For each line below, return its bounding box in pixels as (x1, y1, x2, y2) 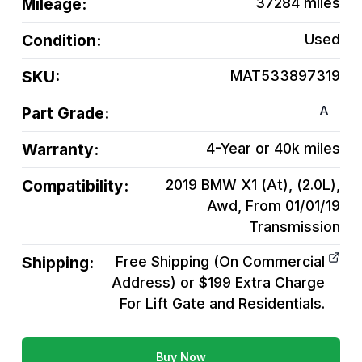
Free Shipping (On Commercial (116, 253, 325, 271)
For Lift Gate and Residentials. (120, 295, 325, 313)
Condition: (22, 31, 101, 51)
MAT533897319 (230, 67, 340, 85)
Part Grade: (22, 103, 109, 124)
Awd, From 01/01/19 (207, 197, 340, 215)
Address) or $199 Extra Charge (112, 274, 325, 292)
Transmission (249, 218, 340, 236)
